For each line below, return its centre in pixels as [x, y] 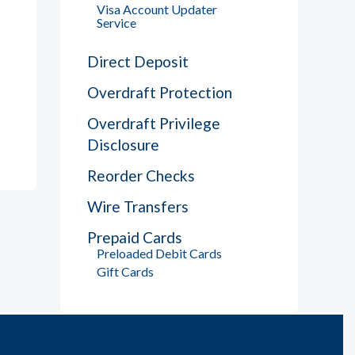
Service [116, 22]
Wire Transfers [138, 206]
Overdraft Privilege [154, 123]
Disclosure [123, 144]
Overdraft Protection [160, 92]
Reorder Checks [141, 175]
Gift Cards [125, 271]
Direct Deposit [138, 61]
